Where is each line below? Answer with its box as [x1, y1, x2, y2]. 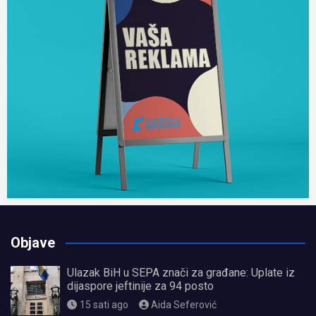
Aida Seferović [151, 299, 217, 311]
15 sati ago [79, 299, 128, 311]
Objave [11, 234, 55, 252]
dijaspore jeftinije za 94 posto [67, 279, 214, 293]
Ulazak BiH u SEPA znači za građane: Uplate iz [67, 266, 295, 280]
